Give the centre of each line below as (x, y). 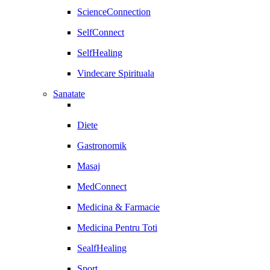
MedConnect (102, 187)
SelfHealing (100, 53)
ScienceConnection (114, 12)
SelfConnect (101, 32)
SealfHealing (102, 248)
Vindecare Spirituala (116, 73)
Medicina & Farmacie (118, 207)
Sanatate (69, 94)
